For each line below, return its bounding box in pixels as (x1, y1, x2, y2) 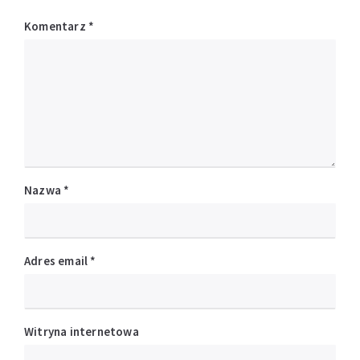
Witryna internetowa (24, 323, 139, 339)
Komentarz (24, 18, 88, 34)
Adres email (24, 252, 91, 268)
